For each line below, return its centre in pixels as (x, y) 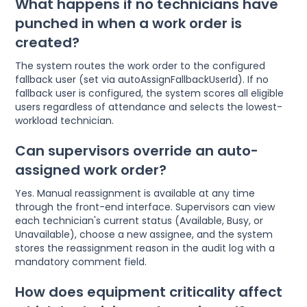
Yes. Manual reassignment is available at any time (135, 194)
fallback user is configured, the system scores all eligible (150, 94)
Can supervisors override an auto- (137, 151)
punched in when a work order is (129, 24)
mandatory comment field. (81, 262)
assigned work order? (91, 170)
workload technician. (65, 121)
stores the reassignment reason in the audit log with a (145, 248)
